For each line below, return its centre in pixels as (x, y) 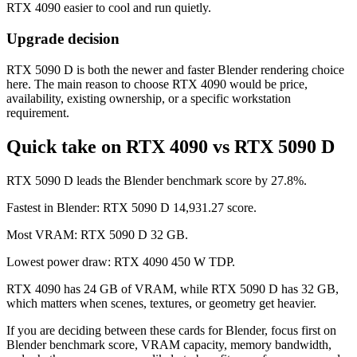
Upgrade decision (63, 39)
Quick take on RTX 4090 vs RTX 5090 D (171, 146)
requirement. (38, 112)
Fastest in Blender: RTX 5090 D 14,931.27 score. (131, 207)
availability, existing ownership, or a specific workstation (149, 98)
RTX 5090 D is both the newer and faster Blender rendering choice (175, 69)
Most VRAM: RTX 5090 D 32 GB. (97, 234)
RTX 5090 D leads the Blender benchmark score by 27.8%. (157, 180)
